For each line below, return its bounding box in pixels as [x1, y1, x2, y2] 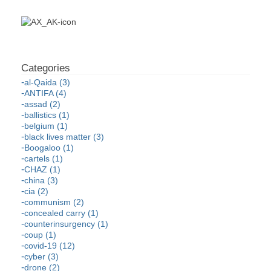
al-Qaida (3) [24, 77, 70, 88]
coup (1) [24, 230, 56, 240]
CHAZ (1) [24, 165, 60, 175]
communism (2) [24, 197, 84, 207]
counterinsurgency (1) [24, 219, 108, 229]
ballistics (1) [24, 110, 70, 120]
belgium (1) [24, 121, 68, 131]
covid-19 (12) [24, 241, 75, 251]
